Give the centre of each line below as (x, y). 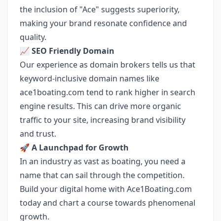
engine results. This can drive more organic (100, 106)
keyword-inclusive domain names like (90, 78)
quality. (33, 37)
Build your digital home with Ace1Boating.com (106, 189)
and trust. (38, 134)
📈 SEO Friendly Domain (67, 51)
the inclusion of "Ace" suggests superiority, (100, 9)
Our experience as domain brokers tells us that (108, 65)
